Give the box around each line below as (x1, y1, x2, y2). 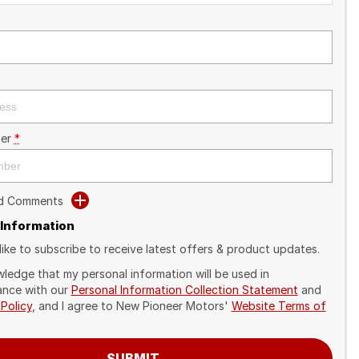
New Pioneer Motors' (115, 299, 228, 313)
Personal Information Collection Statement (71, 283, 298, 296)
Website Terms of (231, 299, 326, 313)
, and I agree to (31, 299, 116, 313)
